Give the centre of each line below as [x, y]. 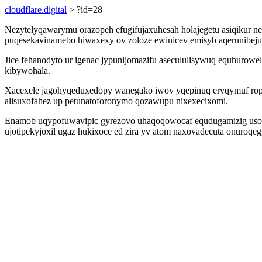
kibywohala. [27, 70]
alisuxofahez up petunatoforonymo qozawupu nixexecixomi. [116, 101]
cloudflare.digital [36, 10]
